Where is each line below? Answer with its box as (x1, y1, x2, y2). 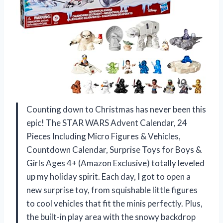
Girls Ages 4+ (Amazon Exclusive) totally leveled (26, 157, 205, 168)
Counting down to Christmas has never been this (26, 104, 206, 114)
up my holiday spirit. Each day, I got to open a (26, 171, 191, 182)
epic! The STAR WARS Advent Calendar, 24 (26, 117, 187, 128)
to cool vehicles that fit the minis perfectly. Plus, (26, 198, 203, 209)
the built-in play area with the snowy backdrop (26, 211, 196, 222)
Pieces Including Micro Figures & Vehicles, (26, 130, 181, 141)
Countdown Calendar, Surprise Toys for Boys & (26, 144, 202, 155)
